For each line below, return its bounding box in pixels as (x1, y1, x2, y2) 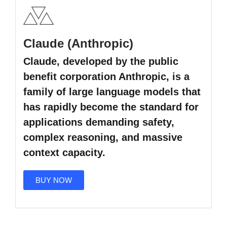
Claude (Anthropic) (23, 36, 133, 51)
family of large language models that (23, 86, 201, 98)
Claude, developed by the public (23, 56, 178, 67)
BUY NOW (35, 176, 72, 185)
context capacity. (23, 147, 105, 159)
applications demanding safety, (23, 117, 174, 128)
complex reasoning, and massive (23, 132, 182, 143)
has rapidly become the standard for (23, 101, 199, 113)
